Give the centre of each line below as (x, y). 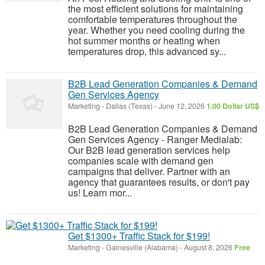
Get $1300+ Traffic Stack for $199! (139, 236)
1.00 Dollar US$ (233, 106)
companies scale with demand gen (141, 161)
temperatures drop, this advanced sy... (147, 51)
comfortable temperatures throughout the (153, 19)
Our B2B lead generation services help (149, 150)
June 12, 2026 (182, 106)
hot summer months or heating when (144, 41)
